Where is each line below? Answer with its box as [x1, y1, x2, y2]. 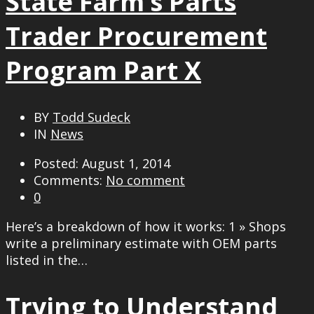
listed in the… [6, 251, 88, 268]
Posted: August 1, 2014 [34, 154, 170, 172]
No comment [106, 171, 185, 189]
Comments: [34, 171, 106, 189]
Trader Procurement [6, 18, 267, 53]
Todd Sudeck [53, 108, 130, 125]
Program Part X [6, 53, 201, 88]
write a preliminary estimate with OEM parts [6, 234, 277, 252]
